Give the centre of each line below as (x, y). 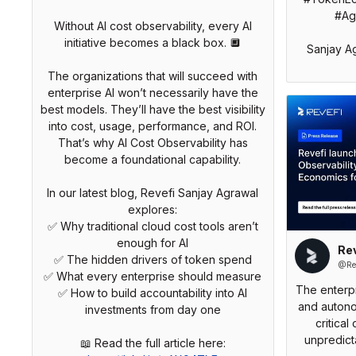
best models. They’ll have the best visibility (153, 110)
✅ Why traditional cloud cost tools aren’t (153, 226)
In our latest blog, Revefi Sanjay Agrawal (153, 193)
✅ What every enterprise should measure (153, 277)
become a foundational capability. (153, 160)
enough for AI (153, 243)
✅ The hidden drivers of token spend (153, 260)
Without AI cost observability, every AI (153, 26)
